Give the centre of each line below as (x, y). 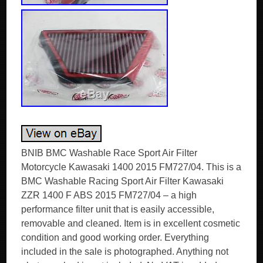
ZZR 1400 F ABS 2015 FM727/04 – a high (109, 195)
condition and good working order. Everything (115, 237)
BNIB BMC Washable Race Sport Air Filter (109, 153)
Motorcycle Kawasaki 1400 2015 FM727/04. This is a (131, 167)
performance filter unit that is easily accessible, (118, 209)
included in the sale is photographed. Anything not (125, 252)
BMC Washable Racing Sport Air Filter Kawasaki (123, 181)
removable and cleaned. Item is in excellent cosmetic (131, 223)
